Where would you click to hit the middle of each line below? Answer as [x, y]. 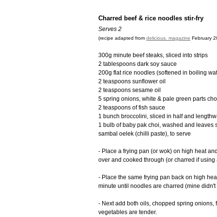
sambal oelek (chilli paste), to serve [145, 134]
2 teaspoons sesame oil [130, 90]
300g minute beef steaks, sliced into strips [153, 55]
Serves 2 [110, 29]
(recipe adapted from [122, 38]
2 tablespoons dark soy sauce [138, 64]
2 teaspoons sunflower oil [132, 82]
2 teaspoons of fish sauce [132, 108]
